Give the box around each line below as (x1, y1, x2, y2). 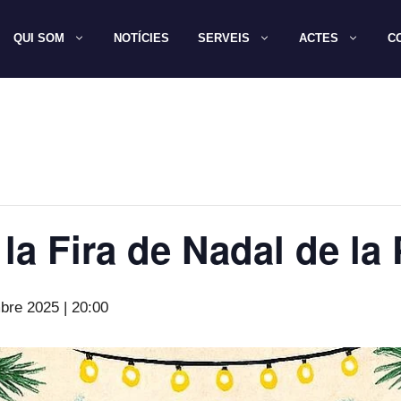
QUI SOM (13, 31, 65, 46)
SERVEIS (198, 31, 251, 46)
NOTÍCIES (114, 31, 170, 46)
